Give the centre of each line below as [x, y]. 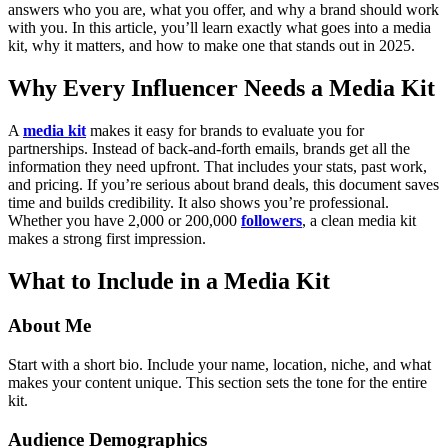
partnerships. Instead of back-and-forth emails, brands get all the [209, 149]
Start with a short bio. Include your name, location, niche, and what [219, 364]
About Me [49, 326]
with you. [38, 28]
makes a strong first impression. [107, 239]
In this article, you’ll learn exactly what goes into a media [251, 28]
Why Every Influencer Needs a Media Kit [221, 88]
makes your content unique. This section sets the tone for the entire [217, 382]
